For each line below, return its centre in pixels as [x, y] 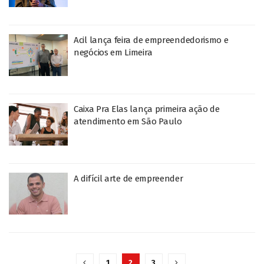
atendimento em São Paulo [128, 121]
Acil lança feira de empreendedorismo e [151, 40]
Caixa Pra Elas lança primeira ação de [147, 109]
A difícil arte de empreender [128, 178]
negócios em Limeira [113, 52]
